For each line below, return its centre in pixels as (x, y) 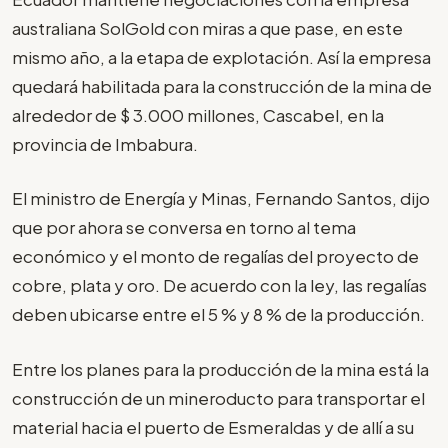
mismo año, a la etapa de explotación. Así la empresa (221, 56)
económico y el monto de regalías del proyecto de (215, 256)
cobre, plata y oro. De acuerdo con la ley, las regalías (219, 285)
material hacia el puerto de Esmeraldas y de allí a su (213, 426)
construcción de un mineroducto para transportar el (218, 397)
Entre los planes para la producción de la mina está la (220, 368)
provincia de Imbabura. (105, 143)
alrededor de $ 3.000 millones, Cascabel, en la (198, 114)
